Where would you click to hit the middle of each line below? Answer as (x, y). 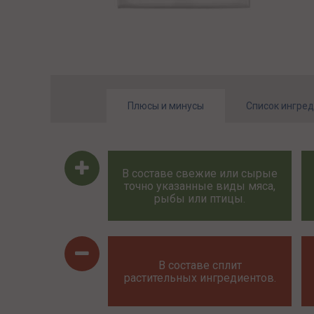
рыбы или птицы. (200, 198)
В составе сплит (200, 265)
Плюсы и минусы (166, 105)
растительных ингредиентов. (200, 278)
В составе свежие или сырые (200, 173)
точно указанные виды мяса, (200, 186)
